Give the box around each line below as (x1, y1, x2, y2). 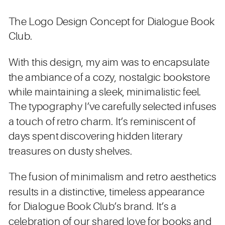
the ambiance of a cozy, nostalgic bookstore (8, 71, 210, 84)
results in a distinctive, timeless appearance (8, 186, 205, 198)
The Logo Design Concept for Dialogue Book (8, 16, 215, 28)
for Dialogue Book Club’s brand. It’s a (8, 200, 177, 213)
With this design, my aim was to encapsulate (8, 56, 210, 69)
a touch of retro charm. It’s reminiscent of (8, 116, 196, 128)
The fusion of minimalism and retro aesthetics (8, 171, 217, 183)
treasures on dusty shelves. (8, 145, 133, 158)
